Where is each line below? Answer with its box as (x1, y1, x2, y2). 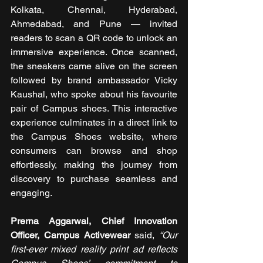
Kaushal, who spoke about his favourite (11, 89, 177, 100)
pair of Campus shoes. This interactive (11, 103, 177, 114)
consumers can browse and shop (11, 145, 177, 157)
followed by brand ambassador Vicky (11, 75, 177, 86)
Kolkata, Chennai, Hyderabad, (11, 4, 177, 16)
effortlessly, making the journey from (11, 159, 177, 171)
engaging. (11, 187, 52, 199)
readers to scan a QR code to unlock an (11, 32, 177, 44)
